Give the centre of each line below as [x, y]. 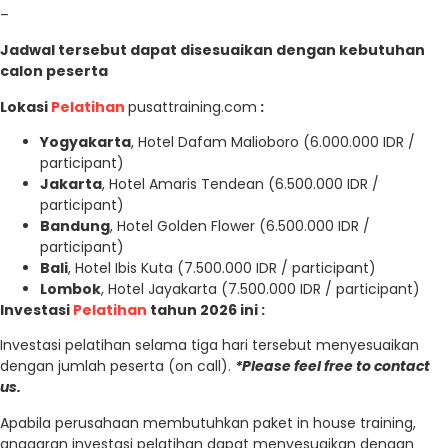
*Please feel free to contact [332, 366]
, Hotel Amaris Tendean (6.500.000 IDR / [240, 184]
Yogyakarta [85, 142]
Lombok [70, 289]
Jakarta [71, 184]
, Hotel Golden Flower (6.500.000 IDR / [240, 226]
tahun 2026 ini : [206, 310]
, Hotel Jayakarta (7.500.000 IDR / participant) [260, 289]
